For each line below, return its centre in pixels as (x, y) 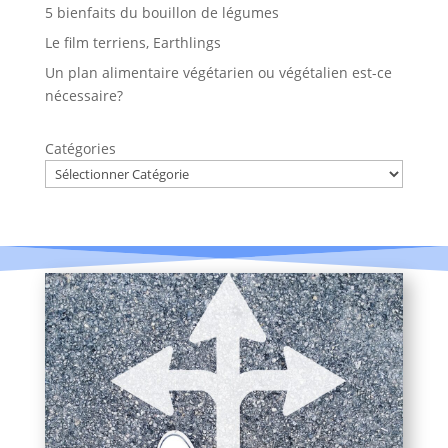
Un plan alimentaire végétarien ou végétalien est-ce (218, 72)
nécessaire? (83, 95)
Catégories (80, 148)
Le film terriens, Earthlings (132, 42)
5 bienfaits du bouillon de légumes (161, 12)
